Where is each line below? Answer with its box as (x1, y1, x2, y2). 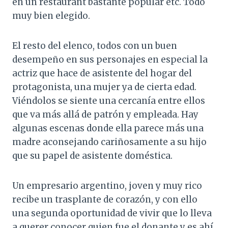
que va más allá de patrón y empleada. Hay (12, 109, 198, 121)
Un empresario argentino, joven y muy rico (12, 180, 202, 192)
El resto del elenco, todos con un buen (12, 40, 177, 52)
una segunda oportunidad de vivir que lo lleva (12, 208, 212, 219)
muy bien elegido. (12, 10, 90, 22)
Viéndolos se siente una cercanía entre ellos (12, 95, 205, 107)
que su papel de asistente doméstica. (12, 150, 173, 162)
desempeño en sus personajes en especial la (12, 54, 208, 66)
